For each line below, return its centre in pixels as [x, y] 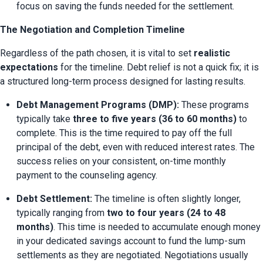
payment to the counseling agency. [87, 176]
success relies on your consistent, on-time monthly [121, 161]
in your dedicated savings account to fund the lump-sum [131, 241]
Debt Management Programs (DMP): [98, 105]
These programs [214, 105]
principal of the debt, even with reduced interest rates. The [136, 147]
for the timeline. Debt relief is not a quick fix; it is [159, 68]
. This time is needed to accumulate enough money [157, 227]
